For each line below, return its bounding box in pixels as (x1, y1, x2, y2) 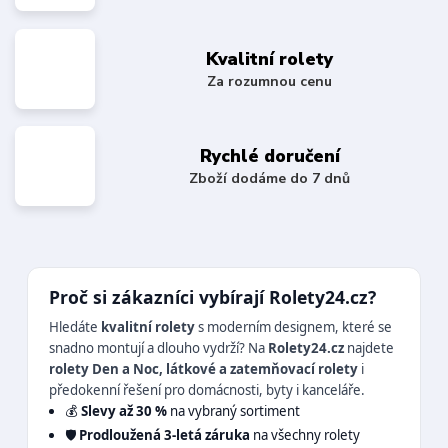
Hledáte (49, 318, 102, 337)
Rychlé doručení (199, 144, 340, 169)
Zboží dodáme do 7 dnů (189, 169, 351, 189)
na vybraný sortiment (166, 402, 300, 421)
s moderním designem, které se (195, 318, 393, 337)
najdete (344, 339, 395, 358)
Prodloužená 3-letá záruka (78, 425, 250, 444)
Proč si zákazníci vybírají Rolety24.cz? (49, 285, 377, 310)
